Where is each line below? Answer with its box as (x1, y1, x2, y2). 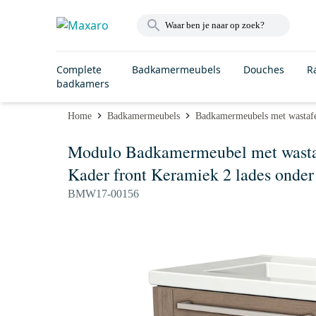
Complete (56, 63, 102, 76)
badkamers (56, 77, 109, 90)
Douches (243, 63, 284, 76)
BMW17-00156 (68, 188, 139, 200)
